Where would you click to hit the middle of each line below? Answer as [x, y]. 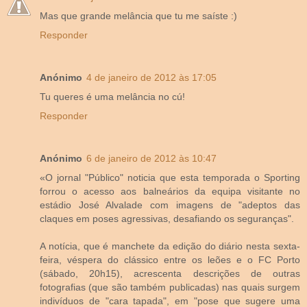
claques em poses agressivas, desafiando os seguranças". [167, 218]
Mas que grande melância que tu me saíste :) [138, 15]
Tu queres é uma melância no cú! [112, 96]
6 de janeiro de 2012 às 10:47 [151, 158]
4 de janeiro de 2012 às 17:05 [151, 77]
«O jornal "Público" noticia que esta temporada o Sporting [170, 177]
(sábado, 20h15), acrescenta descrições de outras [170, 273]
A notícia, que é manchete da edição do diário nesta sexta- [170, 246]
